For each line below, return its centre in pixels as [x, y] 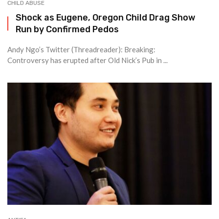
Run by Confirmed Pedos [67, 29]
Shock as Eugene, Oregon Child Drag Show [106, 17]
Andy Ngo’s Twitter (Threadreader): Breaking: [81, 49]
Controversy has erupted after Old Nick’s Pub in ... [88, 60]
